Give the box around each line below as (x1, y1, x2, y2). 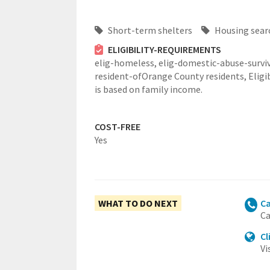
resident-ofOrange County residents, (95, 70, 248, 82)
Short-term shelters (106, 24, 192, 36)
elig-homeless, (95, 57, 159, 69)
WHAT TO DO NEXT (98, 197, 178, 209)
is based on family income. (95, 83, 202, 95)
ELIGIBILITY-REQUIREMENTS (107, 43, 221, 55)
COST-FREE (95, 121, 140, 133)
